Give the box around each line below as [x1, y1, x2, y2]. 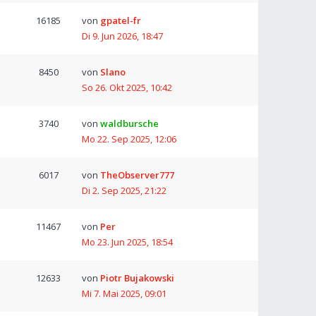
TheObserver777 [100, 169, 174, 181]
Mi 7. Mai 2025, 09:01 [82, 287, 166, 300]
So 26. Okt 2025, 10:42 [82, 81, 172, 94]
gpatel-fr [100, 14, 141, 27]
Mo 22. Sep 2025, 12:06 [82, 133, 176, 145]
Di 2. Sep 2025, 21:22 [82, 184, 166, 197]
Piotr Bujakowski [100, 272, 174, 284]
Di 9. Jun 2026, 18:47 [82, 30, 163, 42]
